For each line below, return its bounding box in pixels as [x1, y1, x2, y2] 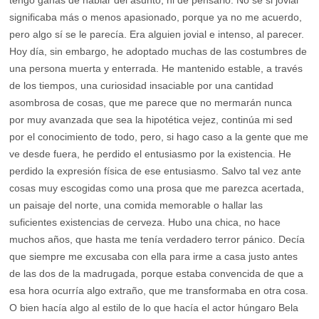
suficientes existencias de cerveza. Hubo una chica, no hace [9, 216, 281, 229]
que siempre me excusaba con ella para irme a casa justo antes [9, 251, 298, 263]
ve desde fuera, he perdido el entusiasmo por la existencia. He [9, 148, 292, 160]
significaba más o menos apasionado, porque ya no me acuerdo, [9, 11, 303, 23]
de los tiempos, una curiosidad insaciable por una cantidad [9, 80, 274, 92]
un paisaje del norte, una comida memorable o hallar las [9, 199, 263, 211]
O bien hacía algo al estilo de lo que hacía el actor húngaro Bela [9, 302, 299, 314]
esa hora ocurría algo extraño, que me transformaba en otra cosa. [9, 285, 309, 297]
